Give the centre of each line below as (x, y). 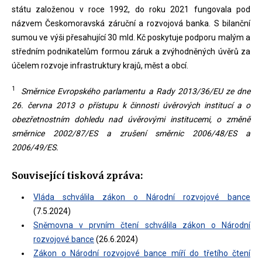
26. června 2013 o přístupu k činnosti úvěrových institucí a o (131, 105)
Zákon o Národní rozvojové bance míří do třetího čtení (142, 253)
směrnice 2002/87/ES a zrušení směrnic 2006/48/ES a (131, 133)
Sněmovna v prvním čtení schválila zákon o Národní (142, 225)
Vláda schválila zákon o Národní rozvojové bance (142, 197)
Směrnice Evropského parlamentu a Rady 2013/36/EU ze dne (136, 91)
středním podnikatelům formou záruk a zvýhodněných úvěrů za (131, 51)
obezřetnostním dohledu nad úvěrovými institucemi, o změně (131, 119)
